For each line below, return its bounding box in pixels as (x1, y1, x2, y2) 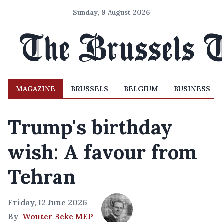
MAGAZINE (16, 84, 55, 93)
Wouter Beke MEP (22, 211, 93, 221)
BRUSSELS (71, 84, 108, 93)
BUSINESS (174, 84, 210, 93)
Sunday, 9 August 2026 (72, 8, 150, 17)
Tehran (8, 164, 76, 189)
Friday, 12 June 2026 (8, 197, 87, 207)
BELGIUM (124, 84, 158, 93)
